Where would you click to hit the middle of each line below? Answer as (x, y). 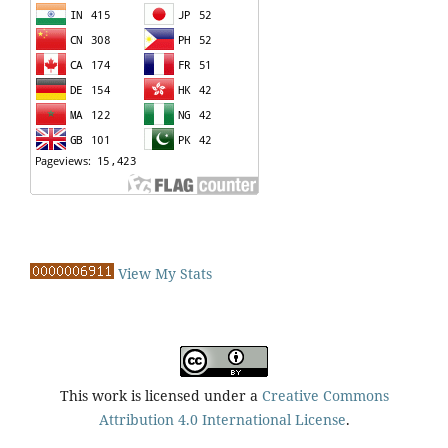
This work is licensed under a (160, 395)
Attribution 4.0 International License (222, 419)
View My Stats (165, 273)
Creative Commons (325, 395)
